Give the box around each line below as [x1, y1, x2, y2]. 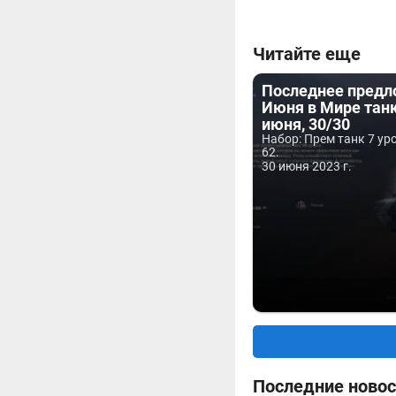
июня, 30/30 [262, 115, 350, 133]
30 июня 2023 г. [262, 159, 352, 173]
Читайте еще [253, 43, 361, 65]
